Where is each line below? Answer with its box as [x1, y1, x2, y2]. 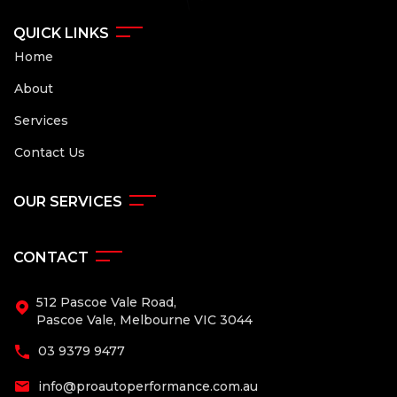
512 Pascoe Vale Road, [36, 294, 176, 311]
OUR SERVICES [13, 193, 122, 211]
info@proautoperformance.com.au [38, 378, 258, 395]
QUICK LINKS [13, 25, 109, 43]
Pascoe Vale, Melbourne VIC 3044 [36, 312, 253, 329]
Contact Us [14, 144, 85, 161]
